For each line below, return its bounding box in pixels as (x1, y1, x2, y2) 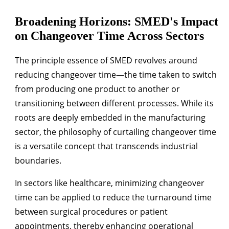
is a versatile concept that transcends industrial (15, 141, 198, 152)
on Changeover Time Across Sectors (15, 29, 204, 43)
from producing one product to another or (15, 83, 180, 95)
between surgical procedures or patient (15, 206, 168, 218)
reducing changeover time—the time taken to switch (15, 69, 217, 81)
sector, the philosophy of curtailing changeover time (15, 126, 216, 138)
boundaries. (15, 155, 61, 167)
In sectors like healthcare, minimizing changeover (15, 177, 204, 189)
